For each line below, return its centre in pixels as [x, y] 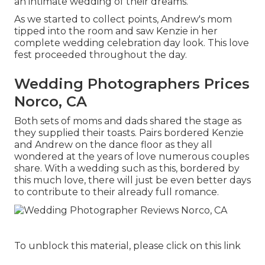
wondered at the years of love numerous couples [132, 157]
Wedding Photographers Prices [132, 84]
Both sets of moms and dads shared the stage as [128, 121]
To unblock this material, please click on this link [127, 245]
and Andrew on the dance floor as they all [113, 145]
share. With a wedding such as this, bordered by [127, 169]
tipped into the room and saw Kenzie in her [116, 31]
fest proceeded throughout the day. [101, 55]
